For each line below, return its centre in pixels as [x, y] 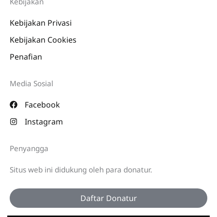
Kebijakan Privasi [41, 23]
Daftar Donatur [108, 198]
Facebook [42, 104]
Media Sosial [31, 83]
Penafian [26, 56]
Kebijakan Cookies [43, 39]
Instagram [44, 121]
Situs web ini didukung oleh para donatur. [81, 169]
